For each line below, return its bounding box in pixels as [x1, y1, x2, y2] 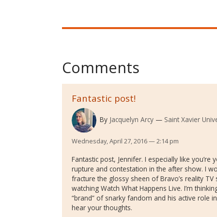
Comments [62, 57, 139, 78]
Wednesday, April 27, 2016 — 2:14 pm [72, 136, 179, 145]
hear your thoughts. [72, 202, 132, 212]
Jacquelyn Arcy [109, 115, 154, 124]
